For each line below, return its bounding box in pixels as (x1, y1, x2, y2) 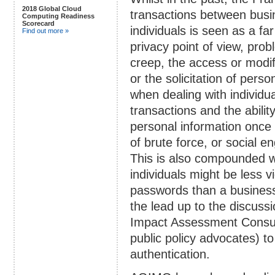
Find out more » (22, 26, 69, 34)
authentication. (130, 247, 210, 261)
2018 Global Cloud (22, 4, 82, 12)
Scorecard (22, 19, 55, 27)
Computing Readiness (22, 12, 95, 20)
